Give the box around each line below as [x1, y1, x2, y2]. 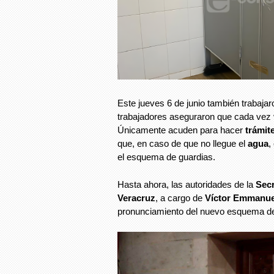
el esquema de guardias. [117, 152, 218, 163]
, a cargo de [155, 192, 205, 203]
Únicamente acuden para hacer [117, 125, 245, 136]
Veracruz [117, 192, 155, 203]
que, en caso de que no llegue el [117, 138, 248, 149]
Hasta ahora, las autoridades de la [117, 179, 256, 190]
